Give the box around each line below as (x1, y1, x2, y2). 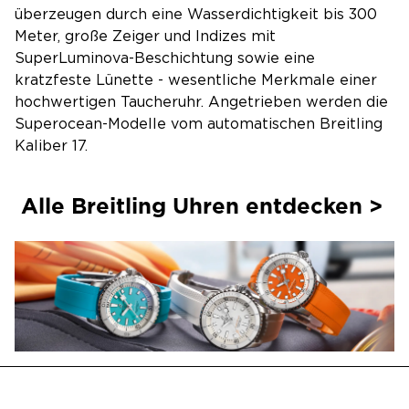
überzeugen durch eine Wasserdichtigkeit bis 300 (15, 5, 377, 24)
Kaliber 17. (15, 137, 88, 155)
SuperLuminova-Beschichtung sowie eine (15, 49, 315, 68)
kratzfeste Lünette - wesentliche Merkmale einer (15, 71, 377, 89)
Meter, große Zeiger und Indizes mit (15, 27, 276, 46)
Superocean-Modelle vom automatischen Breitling (15, 115, 383, 133)
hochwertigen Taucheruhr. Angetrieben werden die (15, 93, 388, 111)
